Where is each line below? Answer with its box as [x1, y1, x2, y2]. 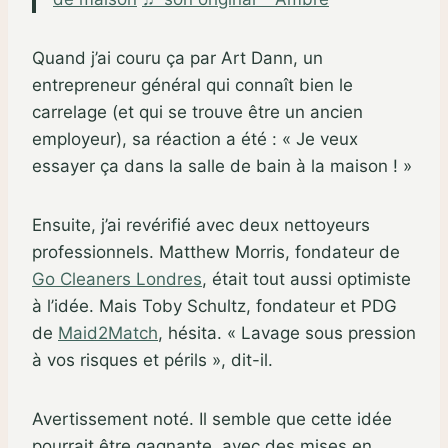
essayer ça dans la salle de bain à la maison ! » [32, 155, 412, 176]
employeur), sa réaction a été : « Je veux [32, 128, 358, 149]
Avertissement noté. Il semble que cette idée [32, 408, 392, 429]
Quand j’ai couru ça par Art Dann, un [32, 47, 323, 68]
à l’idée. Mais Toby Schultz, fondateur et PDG [32, 295, 397, 316]
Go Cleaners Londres [32, 268, 202, 289]
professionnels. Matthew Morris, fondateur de [32, 241, 400, 262]
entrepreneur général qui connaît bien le [32, 74, 353, 95]
